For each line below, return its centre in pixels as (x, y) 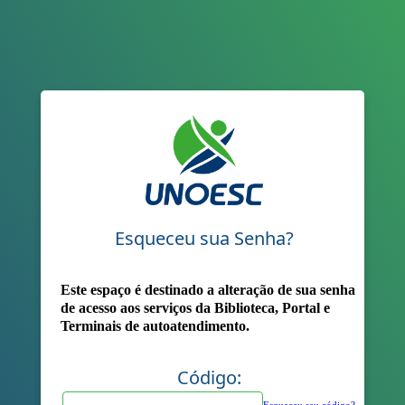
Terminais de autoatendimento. (155, 326)
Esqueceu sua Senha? (204, 238)
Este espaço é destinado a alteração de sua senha (207, 290)
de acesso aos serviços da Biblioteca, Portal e (195, 308)
